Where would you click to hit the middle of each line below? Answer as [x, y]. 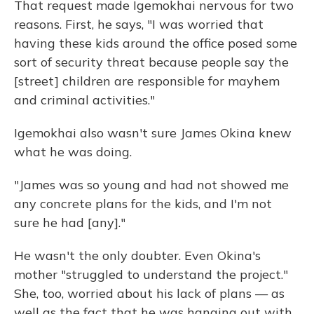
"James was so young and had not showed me [151, 185]
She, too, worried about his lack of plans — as [149, 293]
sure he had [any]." [70, 223]
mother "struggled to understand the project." [151, 274]
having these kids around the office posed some [156, 43]
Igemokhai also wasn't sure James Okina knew [153, 133]
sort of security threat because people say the [151, 62]
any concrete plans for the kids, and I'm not [143, 204]
